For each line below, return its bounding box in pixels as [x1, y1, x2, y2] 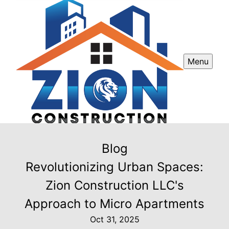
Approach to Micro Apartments [25, 196, 204, 211]
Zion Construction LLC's [45, 177, 184, 193]
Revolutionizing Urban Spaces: [26, 159, 203, 174]
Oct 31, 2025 [89, 214, 140, 224]
